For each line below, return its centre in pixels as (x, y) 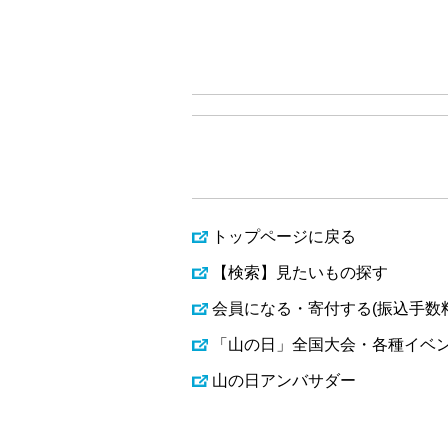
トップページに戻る (284, 236)
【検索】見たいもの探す (300, 272)
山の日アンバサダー (284, 380)
